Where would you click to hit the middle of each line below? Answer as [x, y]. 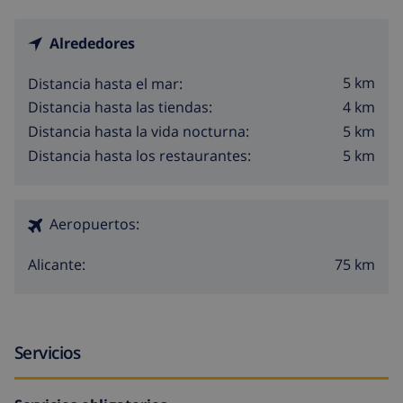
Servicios [48, 352]
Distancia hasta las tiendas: [120, 107]
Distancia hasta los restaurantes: [139, 155]
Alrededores [92, 43]
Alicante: [57, 264]
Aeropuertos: [94, 224]
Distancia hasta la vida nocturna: [139, 132]
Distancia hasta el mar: [105, 83]
